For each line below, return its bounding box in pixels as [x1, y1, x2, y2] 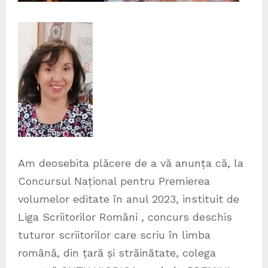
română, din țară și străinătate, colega [18, 246, 216, 260]
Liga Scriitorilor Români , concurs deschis [18, 211, 232, 224]
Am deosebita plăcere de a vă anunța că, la [18, 157, 243, 170]
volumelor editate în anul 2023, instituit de [18, 193, 239, 206]
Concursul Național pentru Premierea [18, 175, 210, 188]
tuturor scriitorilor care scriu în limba [18, 229, 211, 242]
